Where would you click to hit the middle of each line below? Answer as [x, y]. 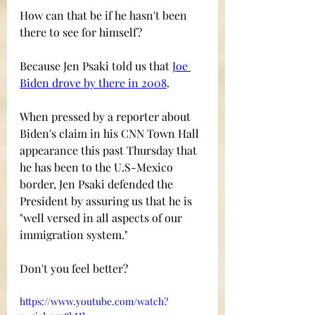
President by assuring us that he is [107, 200]
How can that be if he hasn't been [105, 15]
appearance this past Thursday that [110, 150]
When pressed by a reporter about [107, 116]
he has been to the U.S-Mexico [98, 167]
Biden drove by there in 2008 [93, 82]
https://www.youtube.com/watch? [94, 301]
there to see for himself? [81, 32]
